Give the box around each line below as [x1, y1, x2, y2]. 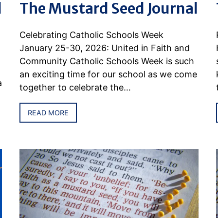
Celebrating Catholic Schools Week [19, 30, 164, 40]
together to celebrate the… [19, 82, 131, 93]
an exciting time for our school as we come [19, 69, 198, 80]
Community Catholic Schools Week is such [19, 56, 195, 67]
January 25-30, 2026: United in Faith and [19, 43, 190, 54]
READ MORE [28, 109, 69, 117]
